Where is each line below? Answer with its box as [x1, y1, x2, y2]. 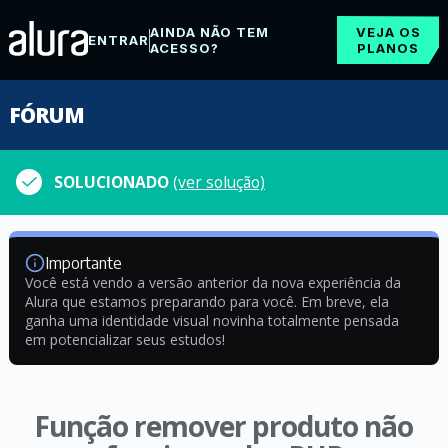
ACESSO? [149, 40, 219, 56]
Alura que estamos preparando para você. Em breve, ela [24, 292, 389, 311]
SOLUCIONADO [54, 171, 173, 193]
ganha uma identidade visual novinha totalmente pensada [24, 311, 399, 330]
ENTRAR [87, 32, 149, 48]
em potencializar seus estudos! [24, 330, 225, 349]
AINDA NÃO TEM [149, 24, 269, 40]
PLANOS [357, 40, 420, 56]
